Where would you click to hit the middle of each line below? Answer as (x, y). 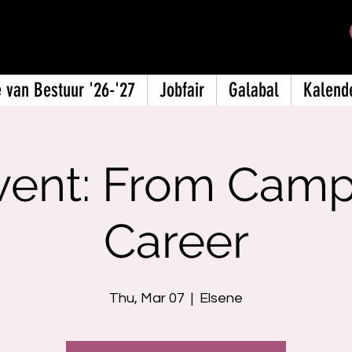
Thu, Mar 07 (147, 298)
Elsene (221, 298)
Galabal (254, 90)
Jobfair (182, 90)
